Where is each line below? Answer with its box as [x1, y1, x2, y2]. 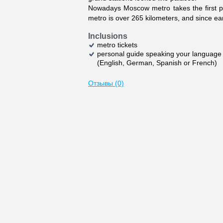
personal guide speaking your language [97, 50, 222, 58]
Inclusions [88, 32, 127, 40]
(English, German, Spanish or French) [97, 59, 217, 67]
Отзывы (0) [88, 79, 124, 87]
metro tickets [97, 41, 137, 49]
